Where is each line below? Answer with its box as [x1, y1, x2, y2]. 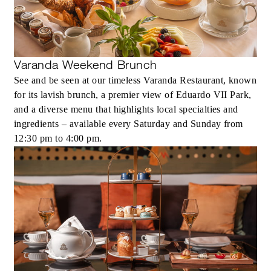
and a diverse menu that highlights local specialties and [14, 104, 238, 115]
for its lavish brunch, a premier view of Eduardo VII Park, [14, 90, 252, 100]
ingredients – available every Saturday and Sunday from [14, 119, 243, 129]
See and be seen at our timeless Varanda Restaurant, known [14, 75, 257, 86]
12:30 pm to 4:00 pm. [14, 133, 102, 144]
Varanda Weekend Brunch [14, 57, 157, 73]
